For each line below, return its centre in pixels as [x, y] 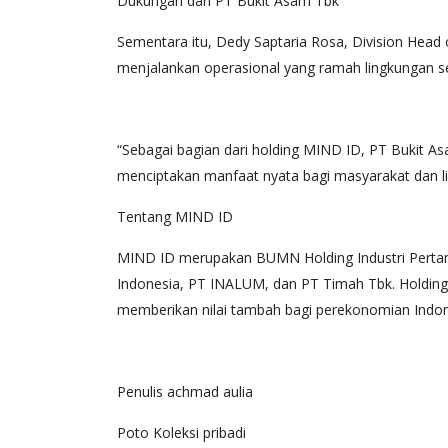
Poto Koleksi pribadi [181, 432]
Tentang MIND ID [175, 216]
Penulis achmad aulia [185, 391]
